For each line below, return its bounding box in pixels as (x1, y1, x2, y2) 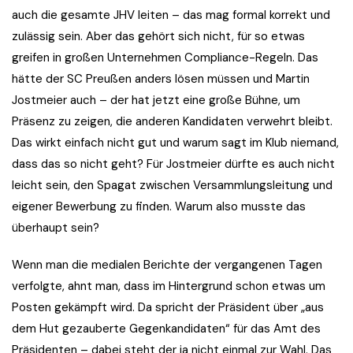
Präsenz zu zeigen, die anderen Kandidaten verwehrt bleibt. (12, 113, 333, 130)
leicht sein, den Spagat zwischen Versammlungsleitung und (12, 177, 333, 194)
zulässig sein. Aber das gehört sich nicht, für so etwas (12, 28, 305, 45)
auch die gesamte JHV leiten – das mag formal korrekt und (12, 7, 330, 24)
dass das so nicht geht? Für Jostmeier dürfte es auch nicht (12, 156, 335, 173)
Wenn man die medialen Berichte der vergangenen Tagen (12, 257, 322, 273)
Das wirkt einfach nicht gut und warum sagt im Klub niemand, (12, 135, 339, 151)
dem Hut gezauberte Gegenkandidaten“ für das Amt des (12, 321, 321, 337)
